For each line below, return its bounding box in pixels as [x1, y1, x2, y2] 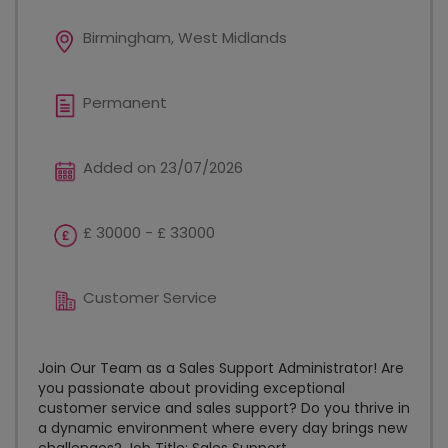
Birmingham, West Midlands [83, 27, 287, 48]
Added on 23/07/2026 [83, 157, 243, 178]
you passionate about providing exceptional [38, 378, 345, 398]
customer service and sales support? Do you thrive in [38, 398, 410, 418]
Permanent [83, 92, 167, 113]
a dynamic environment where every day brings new [38, 418, 407, 438]
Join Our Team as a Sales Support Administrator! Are [38, 358, 404, 378]
